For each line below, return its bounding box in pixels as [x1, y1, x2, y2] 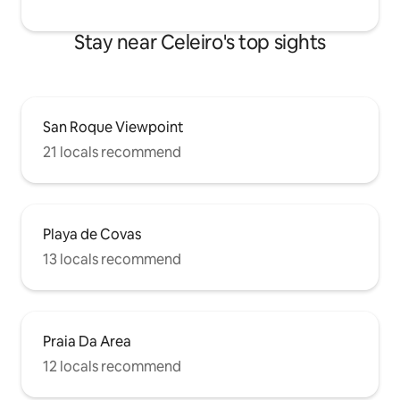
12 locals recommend [43, 357, 181, 377]
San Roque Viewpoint [43, 118, 184, 137]
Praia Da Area [43, 332, 131, 352]
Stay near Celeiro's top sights [74, 29, 326, 56]
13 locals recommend [43, 250, 181, 270]
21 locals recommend [43, 143, 181, 162]
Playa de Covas [43, 225, 141, 245]
